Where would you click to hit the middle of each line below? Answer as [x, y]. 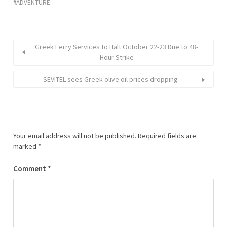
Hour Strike [117, 57]
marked [26, 146]
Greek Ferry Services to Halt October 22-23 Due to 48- [117, 47]
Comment [30, 168]
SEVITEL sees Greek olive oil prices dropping [110, 79]
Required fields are [167, 136]
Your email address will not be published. [75, 136]
